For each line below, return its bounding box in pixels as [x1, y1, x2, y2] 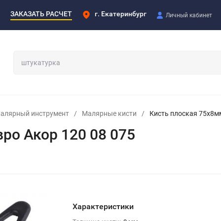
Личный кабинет [166, 11, 212, 19]
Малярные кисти [82, 109, 137, 117]
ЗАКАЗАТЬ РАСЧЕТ [10, 9, 72, 18]
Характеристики [72, 201, 134, 211]
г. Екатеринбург [95, 9, 147, 18]
